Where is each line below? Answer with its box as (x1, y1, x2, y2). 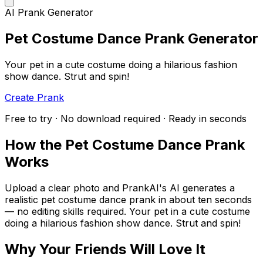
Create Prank (5, 92, 64, 103)
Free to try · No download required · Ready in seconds (5, 113, 247, 124)
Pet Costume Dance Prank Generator (5, 30, 258, 48)
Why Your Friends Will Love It (5, 240, 205, 258)
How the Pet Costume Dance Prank (5, 136, 245, 153)
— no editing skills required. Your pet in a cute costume (5, 205, 250, 217)
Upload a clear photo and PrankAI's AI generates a (5, 181, 235, 194)
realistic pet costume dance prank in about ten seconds (5, 193, 252, 205)
